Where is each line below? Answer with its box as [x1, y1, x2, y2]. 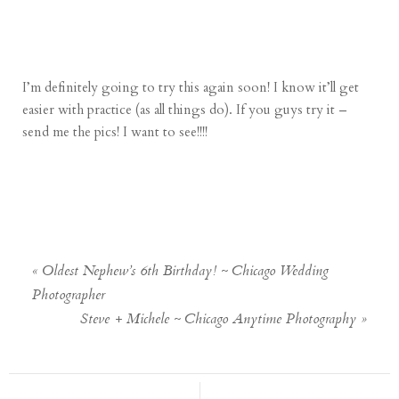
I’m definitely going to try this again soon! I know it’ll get [22, 77, 360, 96]
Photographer [32, 283, 106, 308]
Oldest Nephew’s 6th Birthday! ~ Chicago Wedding [42, 259, 330, 284]
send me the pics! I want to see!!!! [22, 122, 208, 141]
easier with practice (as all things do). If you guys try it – [22, 100, 348, 118]
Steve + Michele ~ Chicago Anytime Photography [79, 307, 356, 332]
